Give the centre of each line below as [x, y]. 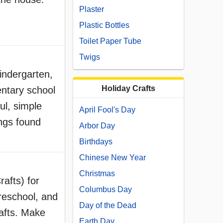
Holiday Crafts [128, 89]
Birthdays [96, 142]
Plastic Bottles [104, 25]
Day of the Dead [108, 206]
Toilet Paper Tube [110, 41]
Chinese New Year [112, 158]
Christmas [97, 174]
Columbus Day [106, 190]
